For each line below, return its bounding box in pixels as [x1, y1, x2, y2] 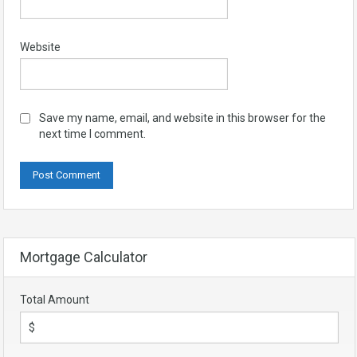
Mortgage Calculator [20, 248, 147, 265]
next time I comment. [39, 127, 146, 140]
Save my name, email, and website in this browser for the [39, 111, 326, 124]
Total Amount [20, 292, 89, 306]
